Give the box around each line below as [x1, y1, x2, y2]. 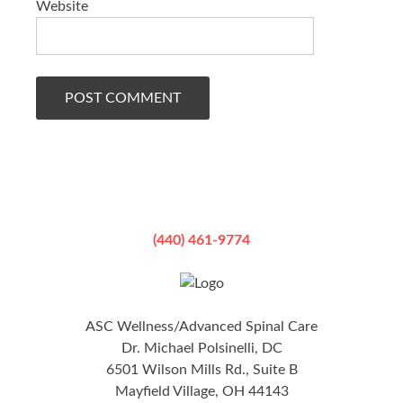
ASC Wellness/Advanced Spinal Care [85, 319, 318, 335]
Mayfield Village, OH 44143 [114, 384, 289, 399]
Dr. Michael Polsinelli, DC [121, 341, 282, 356]
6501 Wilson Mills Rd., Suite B [105, 363, 298, 378]
